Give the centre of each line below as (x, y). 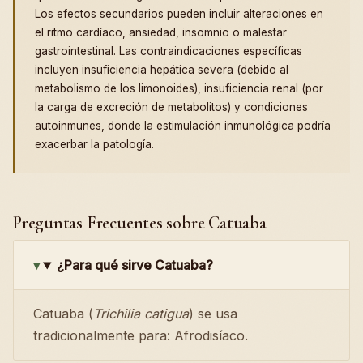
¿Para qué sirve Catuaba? (135, 265)
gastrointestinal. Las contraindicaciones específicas (169, 51)
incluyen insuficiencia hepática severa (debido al (162, 70)
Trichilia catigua (141, 314)
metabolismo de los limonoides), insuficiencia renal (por (179, 89)
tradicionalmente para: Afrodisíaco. (141, 336)
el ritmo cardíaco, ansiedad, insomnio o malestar (161, 33)
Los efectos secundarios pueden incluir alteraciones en (179, 14)
